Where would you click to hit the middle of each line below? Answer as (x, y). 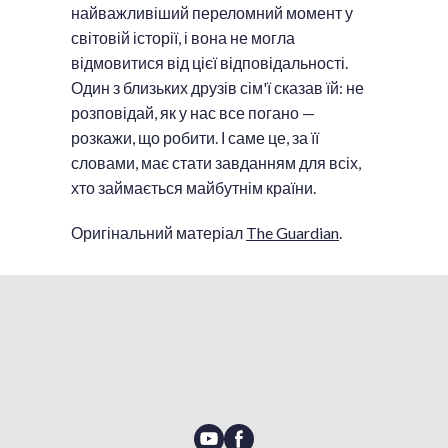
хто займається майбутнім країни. (193, 187)
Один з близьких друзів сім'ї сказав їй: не (217, 87)
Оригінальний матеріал (158, 232)
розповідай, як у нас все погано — (193, 112)
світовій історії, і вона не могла (183, 37)
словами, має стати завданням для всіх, (216, 162)
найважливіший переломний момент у (212, 12)
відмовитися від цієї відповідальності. (209, 62)
